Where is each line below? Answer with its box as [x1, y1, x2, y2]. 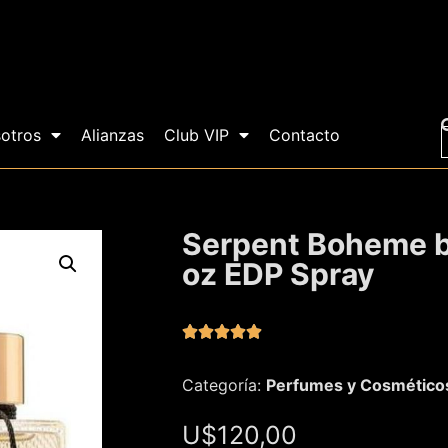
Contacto [269, 125, 341, 146]
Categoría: [182, 375, 266, 396]
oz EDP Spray [182, 256, 375, 293]
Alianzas [81, 125, 145, 146]
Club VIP [164, 125, 230, 146]
